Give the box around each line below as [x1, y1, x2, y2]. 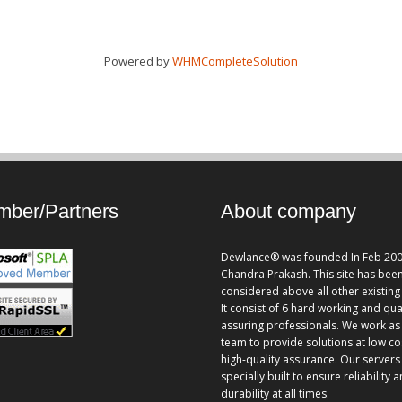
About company [220, 200, 356, 223]
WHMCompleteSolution [172, 53, 298, 69]
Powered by [104, 53, 172, 69]
